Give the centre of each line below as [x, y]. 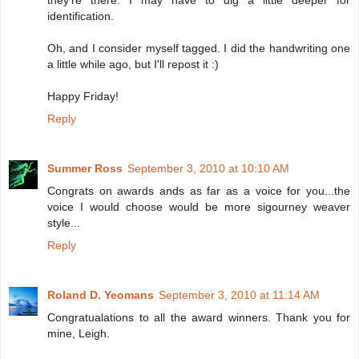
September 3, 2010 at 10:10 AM [208, 168]
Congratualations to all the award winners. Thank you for [199, 317]
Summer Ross [85, 168]
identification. [81, 16]
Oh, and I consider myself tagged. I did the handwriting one [199, 48]
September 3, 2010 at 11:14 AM [239, 294]
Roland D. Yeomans [101, 294]
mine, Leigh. [79, 333]
